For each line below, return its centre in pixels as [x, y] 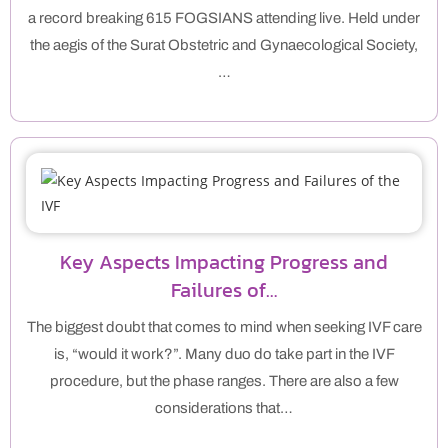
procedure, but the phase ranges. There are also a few [224, 381]
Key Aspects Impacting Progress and [224, 262]
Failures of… [224, 290]
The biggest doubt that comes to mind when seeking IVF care [224, 327]
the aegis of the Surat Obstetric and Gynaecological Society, [224, 45]
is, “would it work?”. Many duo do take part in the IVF [224, 354]
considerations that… [224, 408]
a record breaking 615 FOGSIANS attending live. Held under [224, 18]
